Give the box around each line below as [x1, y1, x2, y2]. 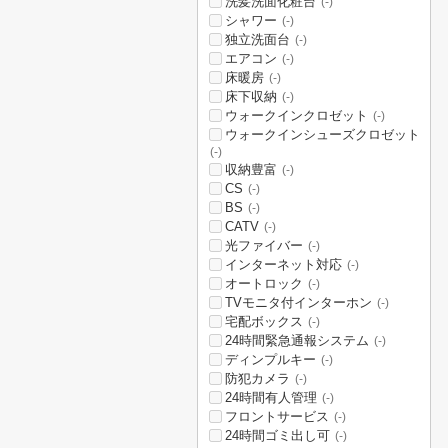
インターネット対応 [225, 257, 342, 272]
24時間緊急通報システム [225, 333, 369, 348]
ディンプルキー [225, 352, 316, 367]
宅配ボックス [225, 314, 303, 329]
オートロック [225, 276, 303, 291]
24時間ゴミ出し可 [225, 428, 330, 443]
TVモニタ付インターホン [225, 295, 372, 310]
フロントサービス [225, 409, 329, 424]
